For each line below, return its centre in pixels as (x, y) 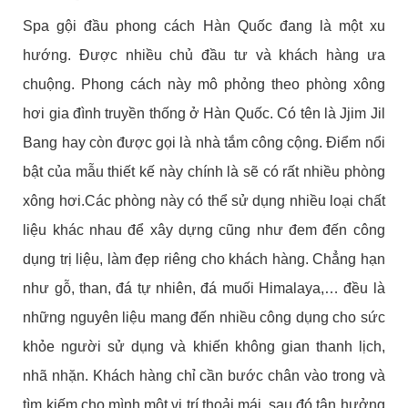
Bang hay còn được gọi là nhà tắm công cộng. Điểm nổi (204, 142)
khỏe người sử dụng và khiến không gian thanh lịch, (204, 346)
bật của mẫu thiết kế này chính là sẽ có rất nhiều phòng (204, 171)
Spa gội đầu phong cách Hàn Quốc (148, 25)
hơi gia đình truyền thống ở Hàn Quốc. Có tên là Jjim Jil (204, 113)
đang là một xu (328, 25)
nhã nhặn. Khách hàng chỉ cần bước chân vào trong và (204, 375)
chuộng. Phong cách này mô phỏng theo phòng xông (204, 84)
